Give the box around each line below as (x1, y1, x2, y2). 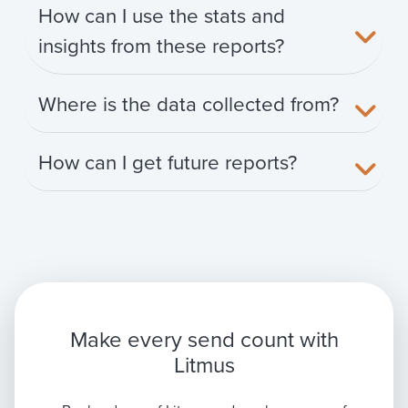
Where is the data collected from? (38, 88, 339, 117)
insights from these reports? (38, 30, 284, 59)
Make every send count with (69, 323, 339, 355)
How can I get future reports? (38, 147, 297, 176)
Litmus (173, 349, 235, 381)
